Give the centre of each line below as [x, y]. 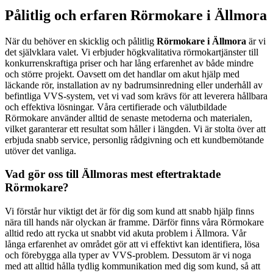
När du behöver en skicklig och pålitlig [81, 41]
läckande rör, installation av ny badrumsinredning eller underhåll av [134, 85]
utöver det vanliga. [41, 151]
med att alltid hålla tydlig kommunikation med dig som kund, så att [133, 266]
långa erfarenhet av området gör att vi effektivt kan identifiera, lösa [132, 244]
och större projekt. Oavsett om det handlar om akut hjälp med [122, 74]
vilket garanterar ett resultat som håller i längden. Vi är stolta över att [135, 129]
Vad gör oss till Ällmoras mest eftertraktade [113, 174]
